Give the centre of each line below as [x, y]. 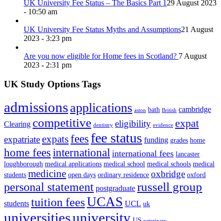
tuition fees [58, 202]
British [169, 110]
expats [55, 139]
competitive [62, 122]
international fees [143, 153]
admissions [36, 107]
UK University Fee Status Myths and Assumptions [102, 30]
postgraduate [115, 188]
